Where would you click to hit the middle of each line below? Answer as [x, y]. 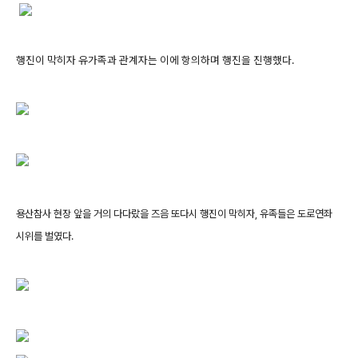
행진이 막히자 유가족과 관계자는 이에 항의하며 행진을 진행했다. [155, 60]
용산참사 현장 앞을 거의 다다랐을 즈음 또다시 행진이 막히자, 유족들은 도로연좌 [174, 214]
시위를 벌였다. [45, 236]
